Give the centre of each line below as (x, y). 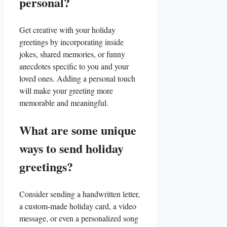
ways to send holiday (71, 148)
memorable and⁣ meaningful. (64, 103)
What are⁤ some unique (78, 130)
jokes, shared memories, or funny (72, 54)
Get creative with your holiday (67, 30)
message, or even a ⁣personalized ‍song (79, 218)
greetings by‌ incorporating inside (71, 42)
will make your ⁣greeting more (66, 90)
